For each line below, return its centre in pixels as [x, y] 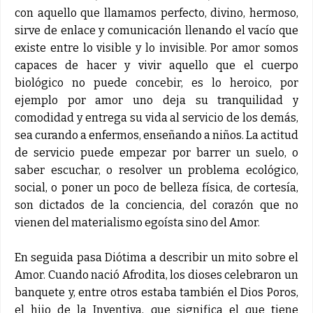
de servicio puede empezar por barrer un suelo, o [156, 152]
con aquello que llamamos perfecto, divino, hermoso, [156, 13]
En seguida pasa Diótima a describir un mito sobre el [156, 257]
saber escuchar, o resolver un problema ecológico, [156, 170]
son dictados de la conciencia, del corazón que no [156, 205]
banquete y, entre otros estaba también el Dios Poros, [156, 292]
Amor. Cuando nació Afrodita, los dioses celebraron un [156, 275]
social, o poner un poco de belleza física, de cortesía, [156, 187]
